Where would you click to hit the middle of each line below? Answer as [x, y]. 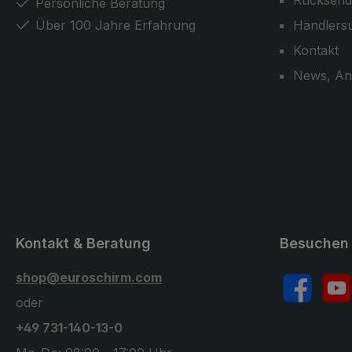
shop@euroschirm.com [89, 277]
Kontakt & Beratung [83, 243]
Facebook [309, 297]
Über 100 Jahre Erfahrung [115, 25]
